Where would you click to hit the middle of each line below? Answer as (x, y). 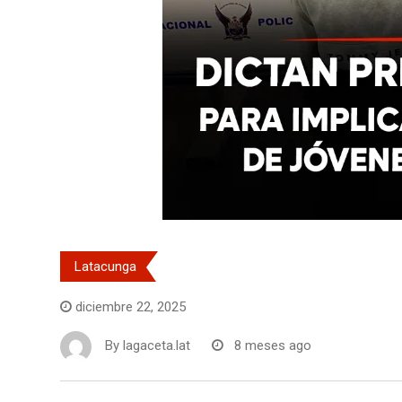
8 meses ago (273, 346)
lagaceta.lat (157, 346)
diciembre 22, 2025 (131, 306)
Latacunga (105, 266)
